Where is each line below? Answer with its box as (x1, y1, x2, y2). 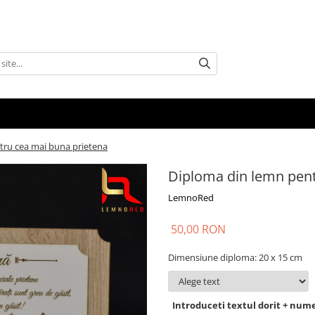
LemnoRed (168, 191, 214, 204)
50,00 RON (171, 221, 226, 237)
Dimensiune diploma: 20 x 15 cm (168, 251, 302, 264)
